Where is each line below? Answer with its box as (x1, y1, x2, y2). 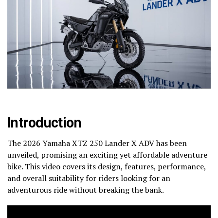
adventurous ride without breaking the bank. (7, 184, 164, 195)
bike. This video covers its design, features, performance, (7, 161, 206, 172)
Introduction (7, 114, 82, 131)
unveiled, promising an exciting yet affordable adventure (7, 149, 207, 160)
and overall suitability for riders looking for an (7, 172, 170, 183)
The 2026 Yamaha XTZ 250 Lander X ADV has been (7, 137, 187, 148)
